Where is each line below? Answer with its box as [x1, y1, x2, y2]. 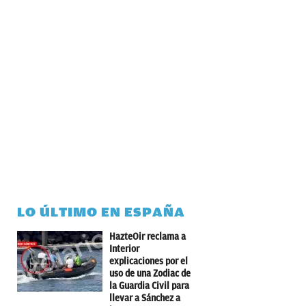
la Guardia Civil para [109, 281, 189, 292]
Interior [109, 244, 139, 255]
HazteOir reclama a [109, 232, 186, 242]
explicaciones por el [109, 256, 188, 267]
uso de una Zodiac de [109, 268, 191, 279]
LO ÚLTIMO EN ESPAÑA [17, 204, 185, 221]
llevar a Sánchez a [109, 293, 180, 304]
